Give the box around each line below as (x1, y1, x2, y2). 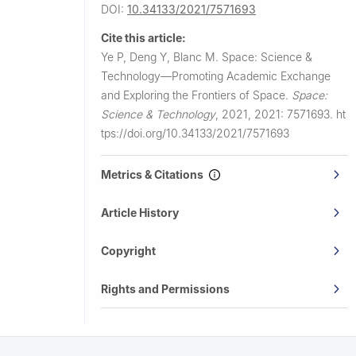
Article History (101, 205, 179, 219)
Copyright (101, 243, 156, 257)
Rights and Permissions (101, 281, 230, 296)
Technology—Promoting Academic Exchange (101, 68, 331, 83)
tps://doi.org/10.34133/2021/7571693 (101, 126, 289, 140)
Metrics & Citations (101, 167, 208, 181)
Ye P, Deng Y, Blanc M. (101, 49, 222, 64)
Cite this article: (101, 30, 186, 44)
